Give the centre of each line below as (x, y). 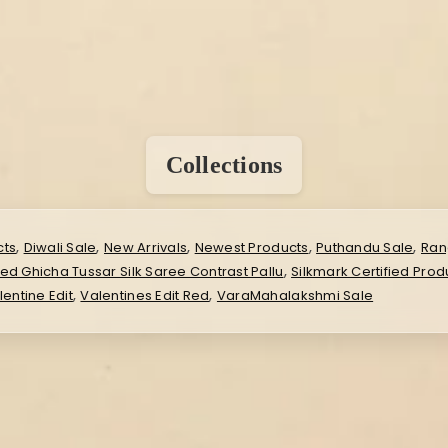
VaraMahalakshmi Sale (295, 296)
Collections (224, 165)
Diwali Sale (60, 248)
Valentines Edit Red (145, 296)
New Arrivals (145, 248)
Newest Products (251, 248)
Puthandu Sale (365, 248)
